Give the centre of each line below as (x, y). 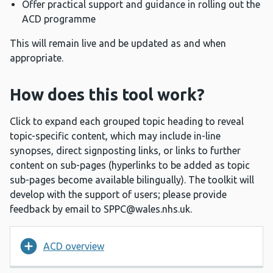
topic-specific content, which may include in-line (115, 136)
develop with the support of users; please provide (118, 195)
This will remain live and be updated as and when (118, 44)
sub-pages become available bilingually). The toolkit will (132, 180)
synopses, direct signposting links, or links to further (125, 151)
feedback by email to (57, 209)
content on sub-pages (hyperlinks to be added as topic (130, 165)
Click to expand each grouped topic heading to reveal (127, 122)
